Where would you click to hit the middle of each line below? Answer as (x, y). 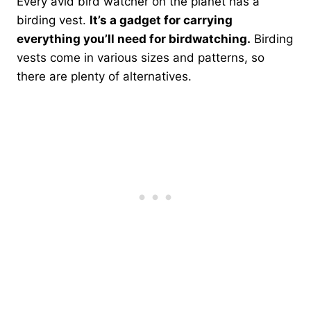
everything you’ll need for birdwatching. (134, 39)
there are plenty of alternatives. (104, 76)
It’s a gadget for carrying (161, 20)
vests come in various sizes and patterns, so (141, 57)
